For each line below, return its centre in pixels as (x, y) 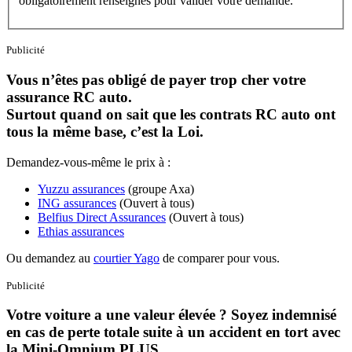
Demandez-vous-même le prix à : (88, 162)
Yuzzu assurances (81, 189)
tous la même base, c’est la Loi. (105, 131)
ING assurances (77, 203)
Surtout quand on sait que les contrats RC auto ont (171, 114)
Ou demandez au (50, 258)
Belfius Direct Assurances (102, 217)
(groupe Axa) (159, 189)
